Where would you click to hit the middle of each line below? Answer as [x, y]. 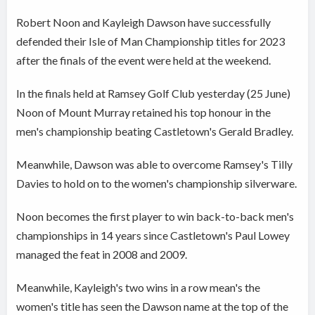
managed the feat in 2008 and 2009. [102, 255]
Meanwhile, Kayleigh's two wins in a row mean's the [139, 288]
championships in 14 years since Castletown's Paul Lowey [153, 236]
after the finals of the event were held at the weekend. [144, 60]
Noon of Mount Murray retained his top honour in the [144, 112]
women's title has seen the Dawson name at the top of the [153, 307]
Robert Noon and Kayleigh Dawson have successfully [144, 22]
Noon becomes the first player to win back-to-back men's [155, 217]
